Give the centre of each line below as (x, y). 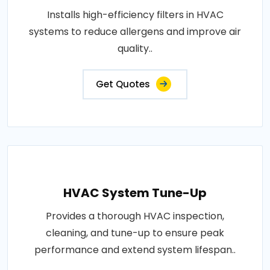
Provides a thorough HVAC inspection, (135, 216)
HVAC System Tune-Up (135, 193)
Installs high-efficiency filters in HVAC (135, 15)
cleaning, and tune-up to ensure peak (135, 233)
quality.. (135, 49)
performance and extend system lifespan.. (135, 250)
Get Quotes (123, 84)
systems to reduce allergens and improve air (135, 32)
